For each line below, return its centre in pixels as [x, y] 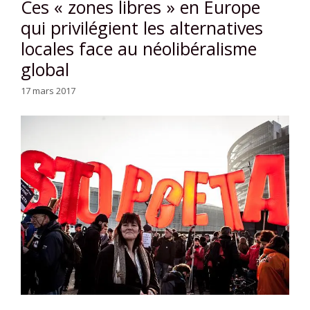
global [45, 70]
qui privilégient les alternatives [142, 28]
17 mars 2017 [48, 90]
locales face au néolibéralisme [139, 49]
